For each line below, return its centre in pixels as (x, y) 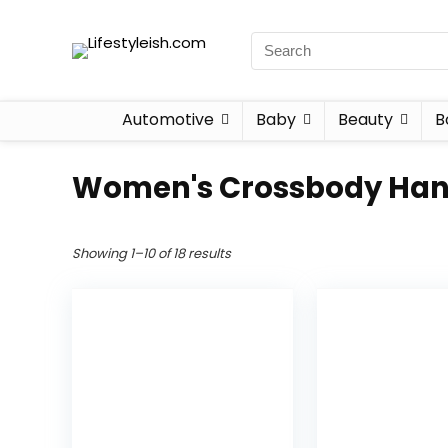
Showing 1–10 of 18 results (151, 253)
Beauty (365, 119)
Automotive (167, 119)
